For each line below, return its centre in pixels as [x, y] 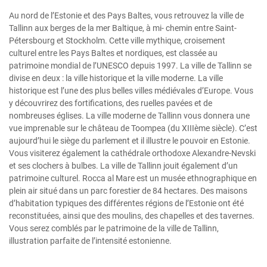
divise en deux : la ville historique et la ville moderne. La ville [116, 78]
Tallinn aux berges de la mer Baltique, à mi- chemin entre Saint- [123, 28]
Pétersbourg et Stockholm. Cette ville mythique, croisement [117, 40]
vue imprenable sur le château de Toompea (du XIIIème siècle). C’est [133, 128]
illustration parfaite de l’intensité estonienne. [90, 240]
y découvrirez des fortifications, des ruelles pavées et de [111, 103]
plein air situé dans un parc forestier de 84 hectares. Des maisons [128, 190]
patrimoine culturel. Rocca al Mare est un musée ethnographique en [133, 178]
